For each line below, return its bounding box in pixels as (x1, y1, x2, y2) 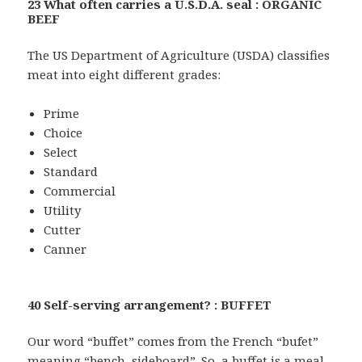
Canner (44, 240, 87, 257)
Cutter (44, 221, 82, 238)
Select (44, 143, 78, 160)
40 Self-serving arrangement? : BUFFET (27, 296, 272, 313)
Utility (44, 201, 82, 218)
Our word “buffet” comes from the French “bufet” (27, 332, 319, 349)
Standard (44, 162, 99, 179)
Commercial (44, 182, 116, 199)
